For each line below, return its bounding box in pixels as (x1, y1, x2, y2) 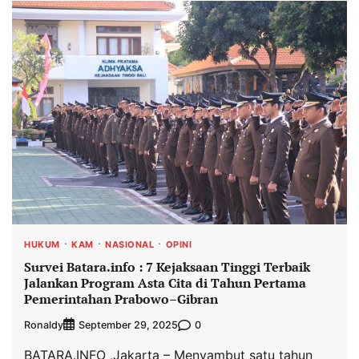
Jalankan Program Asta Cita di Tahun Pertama (24, 273, 306, 292)
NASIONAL (105, 238, 154, 250)
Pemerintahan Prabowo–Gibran (24, 289, 218, 308)
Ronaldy (24, 318, 63, 331)
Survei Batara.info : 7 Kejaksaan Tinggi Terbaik (24, 257, 310, 276)
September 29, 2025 (79, 319, 178, 332)
